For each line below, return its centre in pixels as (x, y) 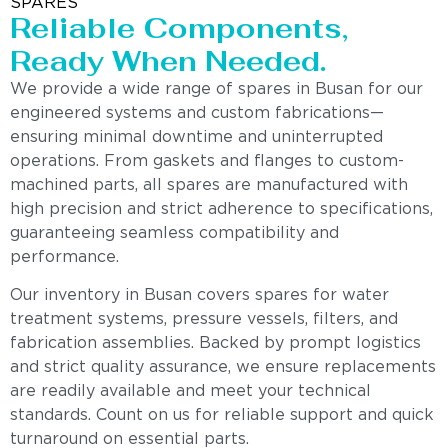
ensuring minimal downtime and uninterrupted (196, 137)
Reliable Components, (179, 27)
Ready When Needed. (168, 60)
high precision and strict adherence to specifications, (221, 209)
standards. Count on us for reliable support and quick (222, 416)
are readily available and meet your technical (190, 392)
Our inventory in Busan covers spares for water (199, 296)
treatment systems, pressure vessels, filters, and (204, 320)
